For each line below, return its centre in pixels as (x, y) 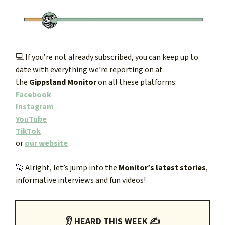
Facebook (33, 95)
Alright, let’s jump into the (71, 168)
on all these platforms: (137, 83)
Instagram (35, 107)
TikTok (28, 131)
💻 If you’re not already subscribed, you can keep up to (107, 58)
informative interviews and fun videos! (81, 181)
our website (46, 143)
